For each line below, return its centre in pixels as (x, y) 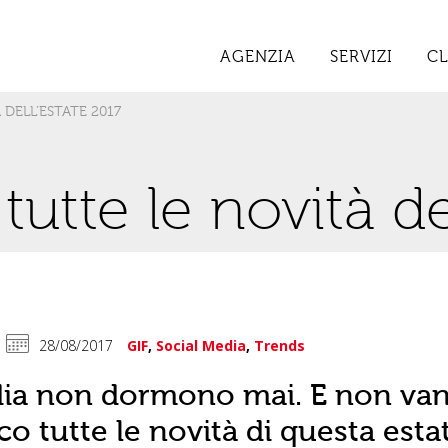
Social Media (201, 346)
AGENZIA (258, 57)
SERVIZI (361, 57)
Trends (279, 346)
